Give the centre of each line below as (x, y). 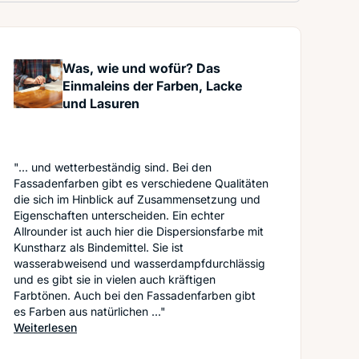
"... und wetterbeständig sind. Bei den (113, 167)
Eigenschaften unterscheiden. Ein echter (119, 215)
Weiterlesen (45, 327)
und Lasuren (101, 103)
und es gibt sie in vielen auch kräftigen (115, 279)
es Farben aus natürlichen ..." (90, 311)
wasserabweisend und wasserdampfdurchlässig (139, 263)
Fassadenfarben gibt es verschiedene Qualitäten (141, 183)
